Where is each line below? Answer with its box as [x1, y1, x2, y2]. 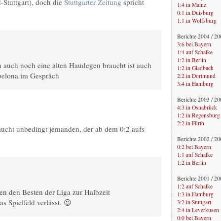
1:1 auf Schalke [177, 150, 213, 158]
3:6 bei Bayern [177, 40, 211, 48]
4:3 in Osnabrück [177, 103, 217, 111]
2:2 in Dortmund [177, 72, 216, 79]
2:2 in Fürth [177, 119, 204, 127]
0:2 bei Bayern [177, 143, 211, 150]
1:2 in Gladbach [177, 64, 214, 72]
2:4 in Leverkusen [177, 206, 219, 214]
